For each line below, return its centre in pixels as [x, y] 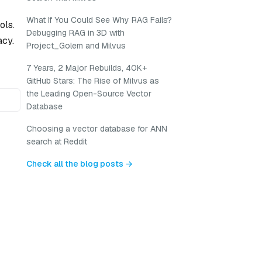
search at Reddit [57, 142]
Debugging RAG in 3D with [75, 33]
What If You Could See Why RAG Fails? [99, 20]
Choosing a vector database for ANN [97, 129]
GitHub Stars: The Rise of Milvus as [93, 81]
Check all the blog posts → [80, 164]
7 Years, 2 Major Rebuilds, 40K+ [87, 68]
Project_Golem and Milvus [76, 46]
